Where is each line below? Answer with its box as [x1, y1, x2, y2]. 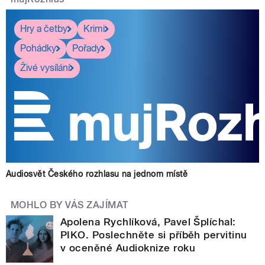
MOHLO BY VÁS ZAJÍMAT [11, 199, 129, 211]
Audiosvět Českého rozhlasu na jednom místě [6, 169, 188, 179]
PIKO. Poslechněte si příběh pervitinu [60, 228, 247, 241]
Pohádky [20, 43, 56, 54]
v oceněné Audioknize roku [60, 241, 195, 254]
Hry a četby [20, 23, 67, 35]
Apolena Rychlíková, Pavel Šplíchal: [60, 215, 236, 228]
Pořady [72, 43, 101, 54]
